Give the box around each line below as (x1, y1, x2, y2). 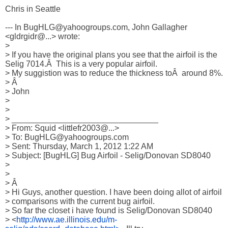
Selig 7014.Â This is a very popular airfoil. (5, 60, 157, 68)
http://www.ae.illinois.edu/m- (16, 215, 117, 224)
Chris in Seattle (5, 5, 61, 13)
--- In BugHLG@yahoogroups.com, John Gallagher (5, 23, 187, 32)
